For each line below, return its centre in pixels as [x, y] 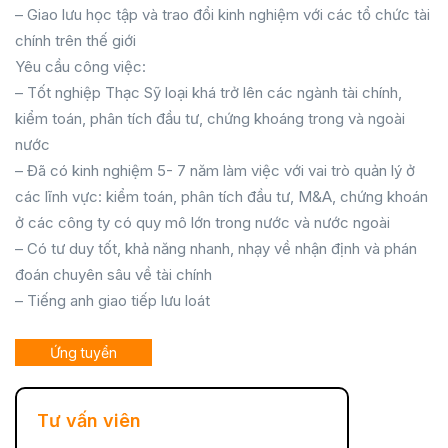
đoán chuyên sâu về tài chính [113, 274]
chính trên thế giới [75, 40]
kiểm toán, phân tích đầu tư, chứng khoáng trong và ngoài [210, 118]
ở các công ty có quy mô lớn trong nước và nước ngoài [202, 222]
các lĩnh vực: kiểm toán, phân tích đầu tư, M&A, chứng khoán [221, 196]
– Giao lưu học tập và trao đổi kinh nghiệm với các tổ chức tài [222, 14]
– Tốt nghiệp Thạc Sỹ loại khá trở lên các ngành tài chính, [208, 92]
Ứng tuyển [83, 352]
